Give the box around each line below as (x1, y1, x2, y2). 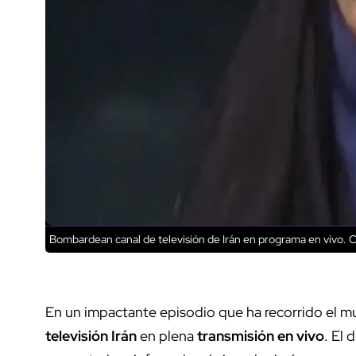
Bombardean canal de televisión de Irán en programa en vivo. (49, 231, 346, 246)
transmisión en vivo (197, 326, 324, 345)
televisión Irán (45, 326, 140, 345)
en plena (140, 326, 197, 345)
